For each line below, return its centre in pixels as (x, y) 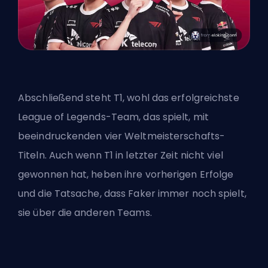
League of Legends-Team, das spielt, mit (113, 117)
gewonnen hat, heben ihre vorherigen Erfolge (126, 175)
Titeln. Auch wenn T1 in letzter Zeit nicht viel (121, 156)
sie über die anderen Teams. (85, 213)
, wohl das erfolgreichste (181, 98)
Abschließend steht (66, 98)
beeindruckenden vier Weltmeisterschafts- (122, 136)
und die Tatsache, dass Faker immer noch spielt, (132, 194)
